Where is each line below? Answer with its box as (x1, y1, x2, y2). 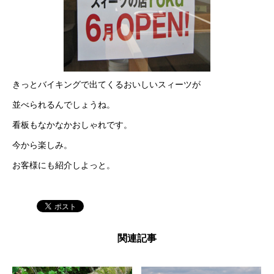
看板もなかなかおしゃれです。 (12, 120, 132, 130)
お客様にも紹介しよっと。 (12, 160, 115, 170)
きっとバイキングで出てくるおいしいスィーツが (12, 80, 201, 89)
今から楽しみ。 (12, 140, 72, 150)
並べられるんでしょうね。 (12, 100, 115, 109)
